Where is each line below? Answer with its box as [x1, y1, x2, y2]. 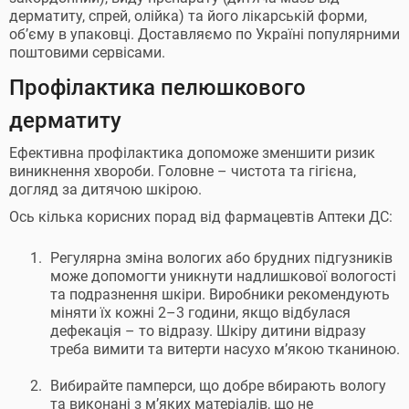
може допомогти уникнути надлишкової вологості [50, 267, 396, 285]
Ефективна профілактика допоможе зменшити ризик [9, 144, 375, 162]
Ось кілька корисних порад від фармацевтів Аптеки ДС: [9, 208, 393, 225]
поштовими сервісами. [9, 44, 165, 61]
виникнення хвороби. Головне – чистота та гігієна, [9, 163, 356, 180]
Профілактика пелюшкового [9, 75, 306, 100]
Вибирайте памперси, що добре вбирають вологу [50, 377, 386, 394]
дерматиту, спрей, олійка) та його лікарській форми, [9, 7, 367, 25]
